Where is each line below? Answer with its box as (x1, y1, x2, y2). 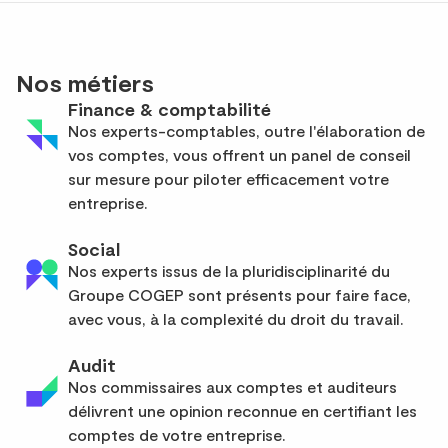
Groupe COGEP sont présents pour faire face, (68, 284, 411, 304)
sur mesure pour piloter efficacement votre (68, 168, 389, 188)
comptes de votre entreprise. (68, 424, 286, 444)
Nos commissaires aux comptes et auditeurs (68, 376, 397, 396)
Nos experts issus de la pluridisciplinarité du (68, 260, 390, 280)
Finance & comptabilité (68, 97, 271, 120)
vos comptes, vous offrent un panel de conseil (68, 144, 411, 164)
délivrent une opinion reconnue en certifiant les (68, 400, 417, 420)
